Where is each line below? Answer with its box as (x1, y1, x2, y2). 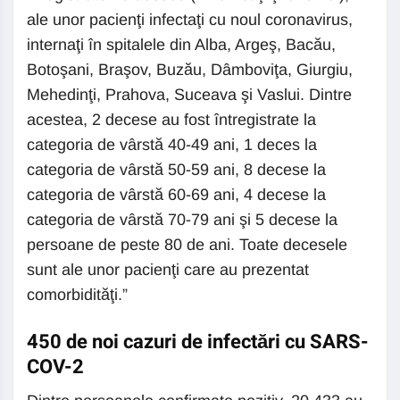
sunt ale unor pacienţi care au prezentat (27, 261, 309, 279)
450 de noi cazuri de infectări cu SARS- (27, 328, 369, 356)
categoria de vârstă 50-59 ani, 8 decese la (27, 161, 326, 179)
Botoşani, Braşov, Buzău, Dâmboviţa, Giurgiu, (27, 61, 353, 79)
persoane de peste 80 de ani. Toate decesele (27, 236, 347, 254)
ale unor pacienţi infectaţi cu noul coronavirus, (27, 11, 353, 29)
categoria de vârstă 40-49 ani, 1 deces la (27, 136, 317, 154)
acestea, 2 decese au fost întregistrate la (27, 111, 316, 129)
